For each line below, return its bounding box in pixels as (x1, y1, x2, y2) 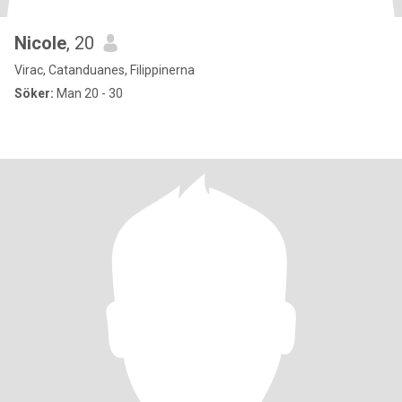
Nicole (14, 32, 66, 54)
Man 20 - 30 (54, 86, 123, 100)
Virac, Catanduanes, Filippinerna (14, 63, 195, 77)
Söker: (14, 86, 54, 100)
